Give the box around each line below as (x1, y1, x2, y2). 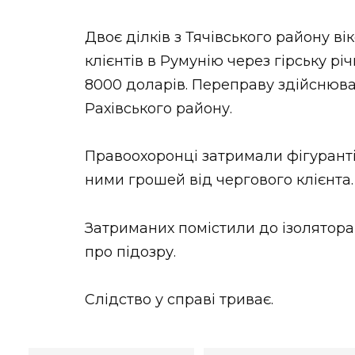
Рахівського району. (85, 99, 232, 117)
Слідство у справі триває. (85, 291, 273, 309)
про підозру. (85, 242, 176, 261)
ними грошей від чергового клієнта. (85, 171, 353, 189)
